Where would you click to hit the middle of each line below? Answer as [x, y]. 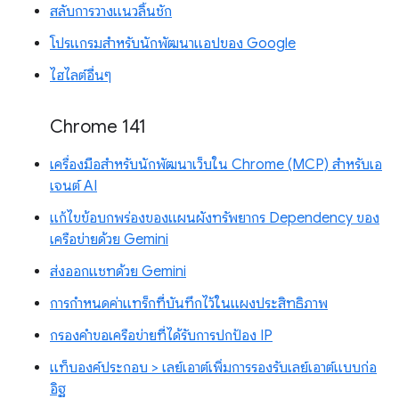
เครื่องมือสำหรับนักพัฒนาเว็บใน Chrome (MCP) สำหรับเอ [216, 165]
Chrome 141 [98, 127]
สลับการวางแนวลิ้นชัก [111, 12]
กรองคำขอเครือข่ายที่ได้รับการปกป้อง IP [161, 336]
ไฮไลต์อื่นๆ [81, 76]
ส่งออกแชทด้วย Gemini [118, 272]
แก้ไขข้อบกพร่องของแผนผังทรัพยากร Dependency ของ [215, 219]
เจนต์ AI [73, 187]
